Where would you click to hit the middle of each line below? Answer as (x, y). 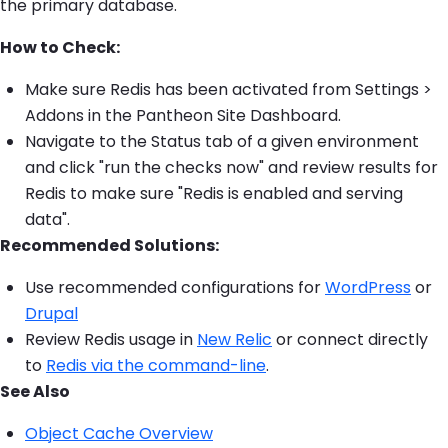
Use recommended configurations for (175, 288)
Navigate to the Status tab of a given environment (222, 142)
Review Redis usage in (111, 340)
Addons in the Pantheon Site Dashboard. (183, 116)
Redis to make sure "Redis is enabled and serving (214, 194)
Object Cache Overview (119, 434)
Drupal (51, 314)
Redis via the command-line (156, 366)
